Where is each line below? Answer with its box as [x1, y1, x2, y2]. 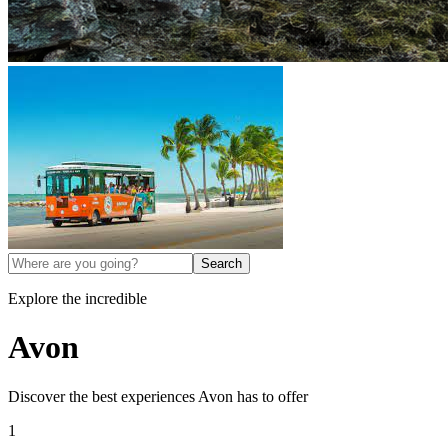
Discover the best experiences [8, 387, 198, 405]
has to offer [233, 387, 308, 405]
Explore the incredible [8, 290, 147, 307]
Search [201, 256, 242, 271]
